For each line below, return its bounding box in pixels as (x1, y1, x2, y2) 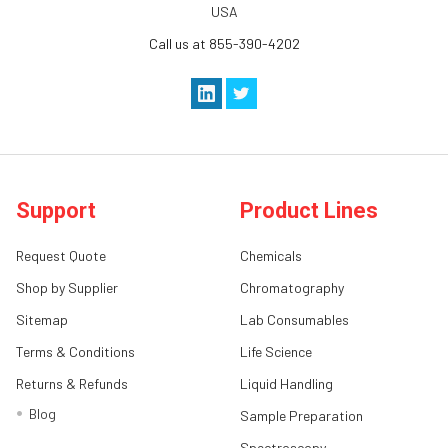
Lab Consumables (240, 311, 349, 329)
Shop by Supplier (16, 279, 118, 297)
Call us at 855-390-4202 (148, 35, 300, 53)
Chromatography (240, 279, 344, 297)
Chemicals (240, 247, 302, 265)
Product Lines (240, 198, 378, 224)
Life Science (240, 343, 312, 361)
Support (16, 198, 96, 224)
